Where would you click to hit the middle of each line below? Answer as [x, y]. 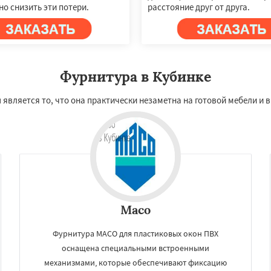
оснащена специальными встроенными [135, 248]
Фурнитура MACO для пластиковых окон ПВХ [135, 233]
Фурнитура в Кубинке [135, 76]
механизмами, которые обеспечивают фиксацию [135, 262]
